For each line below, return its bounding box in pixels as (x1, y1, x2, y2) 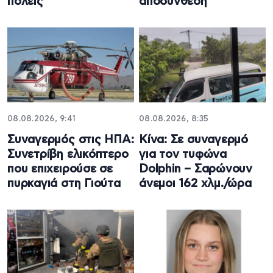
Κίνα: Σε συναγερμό (139, 134, 249, 146)
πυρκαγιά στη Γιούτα (7, 178, 121, 190)
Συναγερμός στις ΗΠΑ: (7, 134, 134, 146)
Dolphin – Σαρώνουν (139, 163, 253, 175)
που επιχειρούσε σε (7, 163, 113, 175)
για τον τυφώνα (139, 149, 227, 161)
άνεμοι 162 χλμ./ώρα (139, 178, 252, 190)
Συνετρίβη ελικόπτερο (7, 149, 129, 161)
